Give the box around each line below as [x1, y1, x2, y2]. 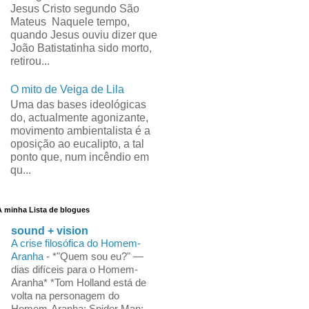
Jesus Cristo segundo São [10, 2, 139, 14]
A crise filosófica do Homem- [10, 237, 141, 249]
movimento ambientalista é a [10, 125, 150, 137]
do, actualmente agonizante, [10, 112, 148, 124]
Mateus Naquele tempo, [10, 15, 130, 28]
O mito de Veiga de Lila [10, 83, 124, 96]
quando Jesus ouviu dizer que [10, 28, 157, 41]
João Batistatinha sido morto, [10, 41, 152, 54]
